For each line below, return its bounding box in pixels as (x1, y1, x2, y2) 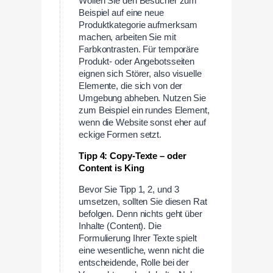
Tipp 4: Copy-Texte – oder (79, 151, 186, 161)
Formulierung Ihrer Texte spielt (79, 233, 197, 243)
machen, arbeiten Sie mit (79, 32, 176, 43)
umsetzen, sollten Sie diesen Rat (79, 196, 207, 207)
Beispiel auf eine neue (79, 8, 164, 18)
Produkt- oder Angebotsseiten (79, 57, 195, 67)
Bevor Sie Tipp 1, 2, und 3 (79, 184, 179, 194)
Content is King (79, 163, 144, 174)
